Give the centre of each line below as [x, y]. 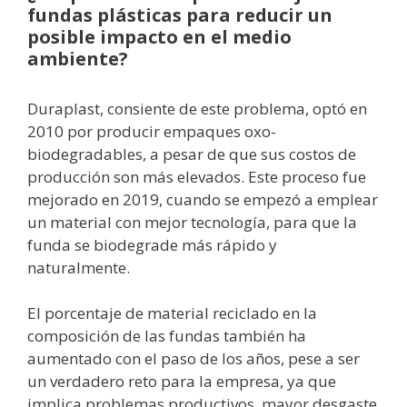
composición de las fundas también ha [167, 336]
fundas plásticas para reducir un [180, 15]
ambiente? [78, 58]
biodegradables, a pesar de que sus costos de [192, 154]
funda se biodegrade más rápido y [152, 244]
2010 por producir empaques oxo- [152, 131]
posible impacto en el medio [159, 36]
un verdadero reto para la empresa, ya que [182, 382]
